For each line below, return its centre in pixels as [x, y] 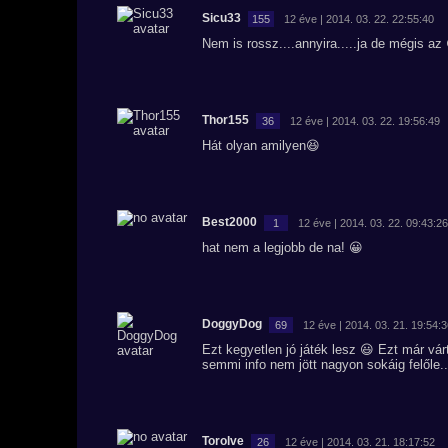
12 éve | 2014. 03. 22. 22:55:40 [359, 18]
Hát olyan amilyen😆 [261, 145]
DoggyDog [232, 324]
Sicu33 [221, 18]
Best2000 [229, 222]
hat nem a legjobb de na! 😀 [282, 247]
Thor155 [225, 120]
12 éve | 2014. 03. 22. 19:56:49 [365, 120]
